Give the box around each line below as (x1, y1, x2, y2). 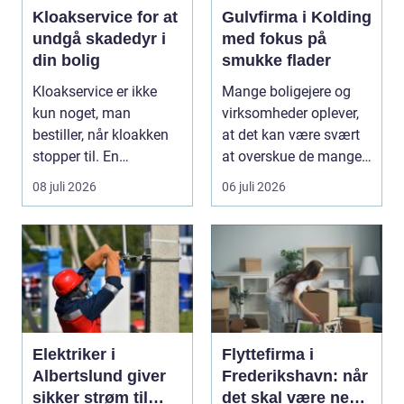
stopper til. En (32, 148, 119, 165)
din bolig (32, 51, 100, 69)
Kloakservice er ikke (32, 83, 157, 100)
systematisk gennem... (32, 170, 175, 187)
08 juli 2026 (32, 179, 96, 194)
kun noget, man (32, 105, 131, 122)
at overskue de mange (222, 148, 362, 165)
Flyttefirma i (222, 345, 314, 363)
